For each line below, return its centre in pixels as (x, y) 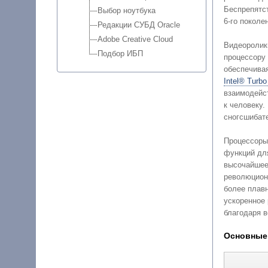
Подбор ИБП (120, 54)
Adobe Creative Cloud (135, 39)
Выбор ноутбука (126, 11)
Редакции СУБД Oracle (138, 25)
